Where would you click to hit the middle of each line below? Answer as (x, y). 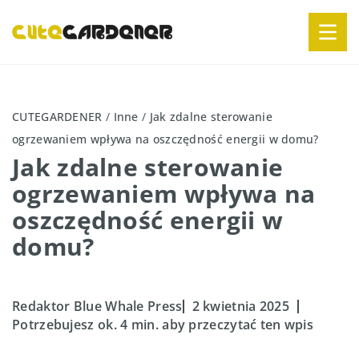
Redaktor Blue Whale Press (97, 306)
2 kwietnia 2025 (240, 306)
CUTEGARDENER (57, 117)
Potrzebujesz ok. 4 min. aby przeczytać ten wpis (163, 325)
